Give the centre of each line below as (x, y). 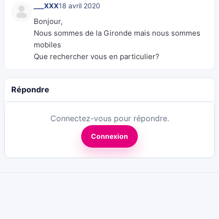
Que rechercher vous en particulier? (97, 56)
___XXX (46, 6)
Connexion (109, 136)
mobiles (47, 45)
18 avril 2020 (79, 6)
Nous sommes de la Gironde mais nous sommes (117, 33)
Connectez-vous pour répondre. (109, 118)
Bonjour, (48, 21)
